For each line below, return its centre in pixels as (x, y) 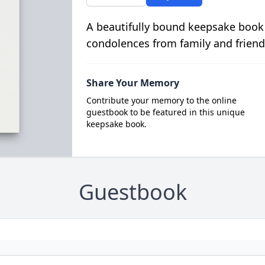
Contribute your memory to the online (161, 100)
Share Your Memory (132, 83)
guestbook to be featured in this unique (165, 112)
